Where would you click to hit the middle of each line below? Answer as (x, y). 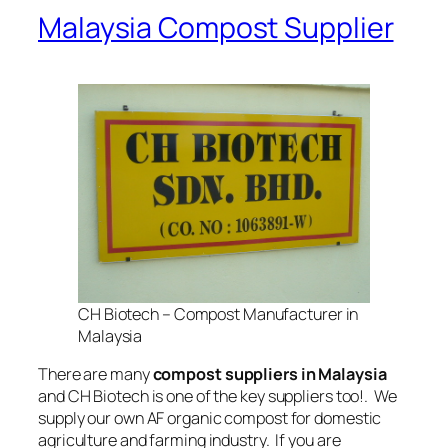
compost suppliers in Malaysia (269, 373)
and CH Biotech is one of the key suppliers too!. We (217, 395)
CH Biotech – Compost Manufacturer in (218, 313)
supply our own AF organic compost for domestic (210, 417)
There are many (95, 373)
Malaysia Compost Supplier (216, 27)
